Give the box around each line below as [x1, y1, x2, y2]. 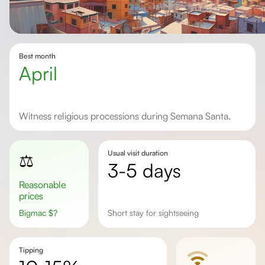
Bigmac [24, 208, 49, 218]
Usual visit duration [107, 148, 168, 157]
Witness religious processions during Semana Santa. [28, 110, 231, 122]
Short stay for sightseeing [112, 208, 199, 218]
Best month [19, 51, 56, 60]
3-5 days [118, 159, 181, 182]
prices [19, 190, 43, 202]
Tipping [19, 245, 43, 254]
